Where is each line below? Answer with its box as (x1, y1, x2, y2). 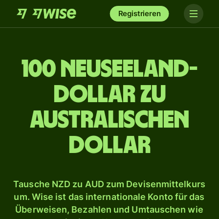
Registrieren (118, 9, 161, 18)
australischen (30, 108, 189, 132)
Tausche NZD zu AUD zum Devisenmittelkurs (13, 179, 205, 189)
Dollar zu (53, 83, 166, 107)
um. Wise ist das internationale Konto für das (14, 192, 205, 202)
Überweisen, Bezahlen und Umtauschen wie (15, 204, 203, 215)
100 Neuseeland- (22, 57, 197, 82)
